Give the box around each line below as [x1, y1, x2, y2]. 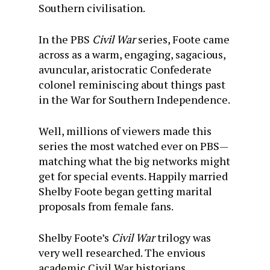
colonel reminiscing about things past [39, 77, 225, 92]
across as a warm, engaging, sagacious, [39, 47, 225, 61]
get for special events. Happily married [39, 169, 228, 183]
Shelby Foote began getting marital [39, 184, 212, 198]
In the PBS [39, 32, 92, 46]
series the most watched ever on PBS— [39, 139, 228, 153]
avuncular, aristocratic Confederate [39, 62, 212, 77]
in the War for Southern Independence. [39, 92, 230, 107]
